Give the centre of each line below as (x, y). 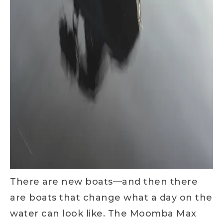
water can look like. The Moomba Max (103, 214)
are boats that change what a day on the (111, 198)
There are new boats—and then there (104, 182)
